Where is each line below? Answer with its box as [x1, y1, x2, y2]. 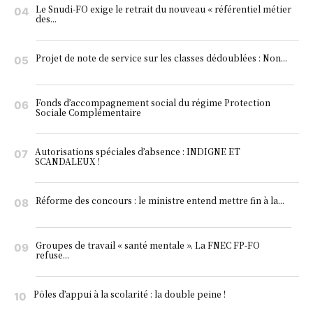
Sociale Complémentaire [36, 106, 141, 119]
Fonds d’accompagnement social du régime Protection [36, 96, 270, 109]
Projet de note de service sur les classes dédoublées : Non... [36, 52, 287, 64]
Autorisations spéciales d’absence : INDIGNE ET [35, 145, 240, 158]
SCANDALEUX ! [35, 155, 100, 168]
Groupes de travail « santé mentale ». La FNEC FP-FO [36, 239, 260, 252]
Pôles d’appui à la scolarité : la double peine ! [34, 288, 226, 300]
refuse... [36, 249, 69, 261]
